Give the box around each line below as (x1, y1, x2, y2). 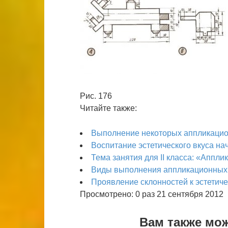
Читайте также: (80, 104, 137, 112)
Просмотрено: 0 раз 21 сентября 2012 (80, 190, 223, 198)
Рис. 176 (80, 92, 116, 100)
